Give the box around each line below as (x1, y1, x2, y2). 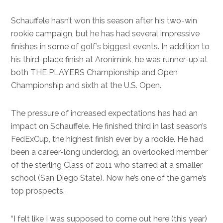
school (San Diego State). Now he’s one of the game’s (11, 173, 207, 183)
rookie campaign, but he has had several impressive (11, 29, 200, 38)
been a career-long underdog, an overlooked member (11, 147, 208, 157)
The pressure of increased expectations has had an (11, 109, 198, 118)
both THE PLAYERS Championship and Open (11, 68, 178, 77)
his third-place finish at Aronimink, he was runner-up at (11, 55, 208, 64)
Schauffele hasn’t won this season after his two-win (11, 16, 198, 25)
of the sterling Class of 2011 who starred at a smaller (11, 160, 203, 170)
